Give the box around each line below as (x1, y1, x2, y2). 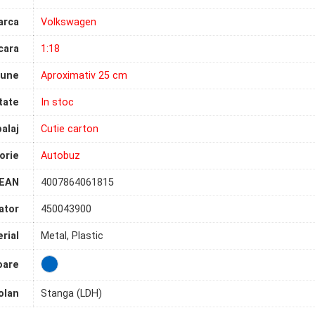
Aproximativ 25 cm (41, 70, 127, 82)
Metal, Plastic (41, 230, 103, 243)
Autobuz (41, 150, 80, 162)
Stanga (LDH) (41, 288, 102, 300)
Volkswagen (41, 16, 96, 29)
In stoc (41, 96, 74, 109)
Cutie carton (41, 123, 98, 136)
